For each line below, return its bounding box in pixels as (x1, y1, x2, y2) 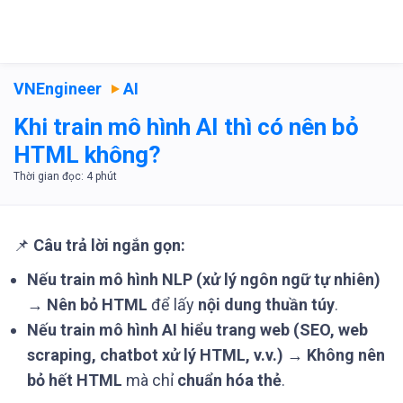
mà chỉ (122, 371, 177, 390)
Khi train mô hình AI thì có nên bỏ (13, 113, 359, 140)
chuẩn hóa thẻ (177, 371, 282, 390)
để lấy (148, 295, 198, 314)
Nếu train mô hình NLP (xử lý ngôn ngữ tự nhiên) (27, 270, 381, 289)
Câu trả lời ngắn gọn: (33, 236, 185, 255)
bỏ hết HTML (27, 371, 122, 390)
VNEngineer (13, 79, 102, 98)
